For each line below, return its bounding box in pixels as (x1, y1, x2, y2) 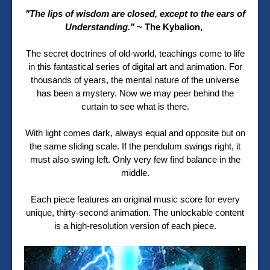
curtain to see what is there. (81, 101, 189, 112)
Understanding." (65, 22, 134, 33)
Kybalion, (163, 22, 205, 33)
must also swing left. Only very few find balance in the (30, 154, 240, 165)
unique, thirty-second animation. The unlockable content (26, 207, 244, 218)
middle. (121, 168, 149, 178)
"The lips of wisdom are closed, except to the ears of (25, 8, 245, 19)
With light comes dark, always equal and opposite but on (25, 128, 245, 139)
